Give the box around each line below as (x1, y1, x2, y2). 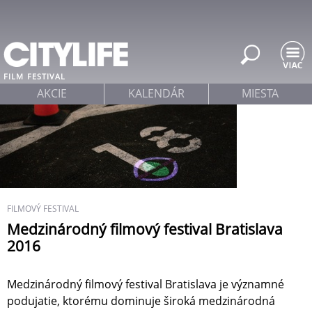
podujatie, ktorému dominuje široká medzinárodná (7, 293, 275, 309)
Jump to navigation (107, 2, 205, 17)
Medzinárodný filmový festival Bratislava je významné (7, 276, 284, 292)
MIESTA (242, 86, 279, 101)
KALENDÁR (127, 86, 185, 101)
